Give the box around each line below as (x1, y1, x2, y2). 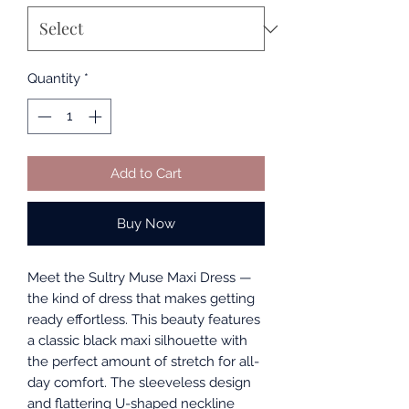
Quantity (27, 70, 80, 88)
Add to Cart (110, 164, 182, 182)
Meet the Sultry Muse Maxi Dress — (27, 268, 252, 286)
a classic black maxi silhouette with (27, 331, 247, 349)
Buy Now (117, 215, 175, 232)
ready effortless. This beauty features (27, 310, 260, 328)
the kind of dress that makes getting (27, 289, 255, 307)
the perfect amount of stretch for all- (27, 352, 259, 370)
